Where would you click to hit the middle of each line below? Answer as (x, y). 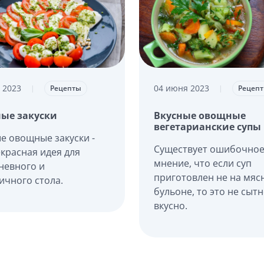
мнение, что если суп (203, 163)
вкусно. (171, 205)
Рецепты (65, 88)
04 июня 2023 (182, 88)
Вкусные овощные (200, 115)
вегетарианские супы (208, 126)
